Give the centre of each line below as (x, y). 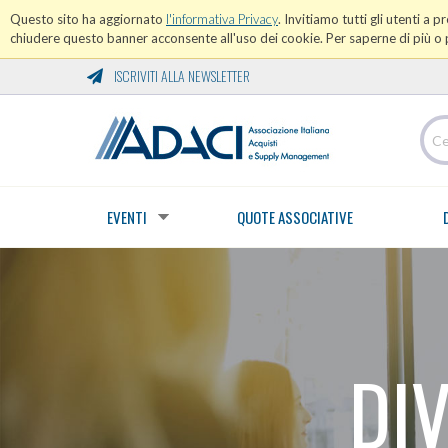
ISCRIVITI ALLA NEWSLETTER (180, 75)
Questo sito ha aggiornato (88, 19)
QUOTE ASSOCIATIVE (295, 217)
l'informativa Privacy (222, 19)
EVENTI (127, 217)
